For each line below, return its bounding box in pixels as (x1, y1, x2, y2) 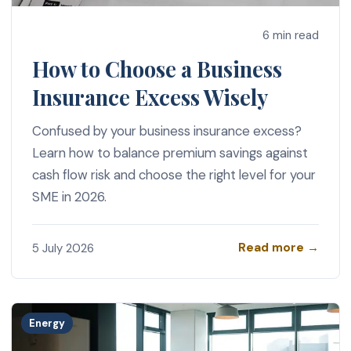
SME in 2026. (31, 188, 107, 206)
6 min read (262, 27, 320, 44)
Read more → (238, 240, 320, 256)
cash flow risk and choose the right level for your (31, 166, 316, 184)
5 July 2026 (31, 240, 94, 256)
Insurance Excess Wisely (31, 83, 268, 112)
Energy (29, 316, 66, 330)
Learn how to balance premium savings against (31, 144, 308, 162)
